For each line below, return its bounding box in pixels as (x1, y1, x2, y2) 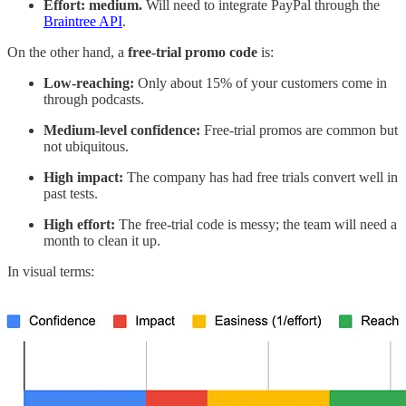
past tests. (43, 186, 98, 202)
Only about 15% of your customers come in (138, 75, 387, 92)
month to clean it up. (43, 233, 160, 249)
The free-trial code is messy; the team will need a (115, 217, 397, 233)
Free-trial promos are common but (204, 122, 398, 139)
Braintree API (43, 14, 122, 30)
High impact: (43, 169, 127, 186)
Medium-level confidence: (43, 122, 204, 139)
